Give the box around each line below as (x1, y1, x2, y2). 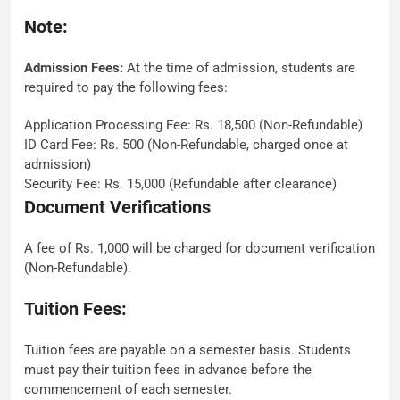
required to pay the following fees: (24, 79, 228, 96)
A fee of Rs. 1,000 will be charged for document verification (24, 240, 375, 256)
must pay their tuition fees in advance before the (24, 362, 312, 378)
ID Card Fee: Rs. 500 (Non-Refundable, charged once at (24, 137, 348, 153)
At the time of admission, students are (123, 60, 355, 76)
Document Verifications (24, 196, 211, 218)
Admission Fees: (24, 60, 123, 76)
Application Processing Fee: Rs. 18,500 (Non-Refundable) (24, 117, 362, 133)
